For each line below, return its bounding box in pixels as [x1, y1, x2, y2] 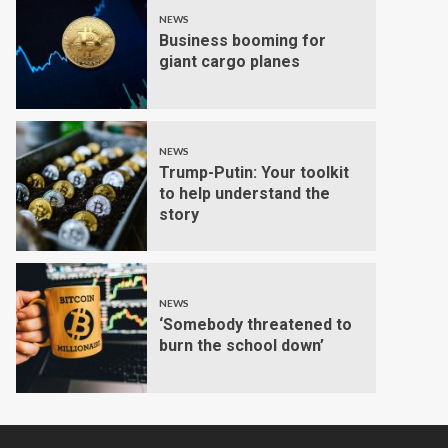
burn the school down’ [158, 336, 324, 355]
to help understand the [158, 183, 330, 203]
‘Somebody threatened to [158, 315, 352, 334]
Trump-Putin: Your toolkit [158, 162, 349, 182]
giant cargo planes [158, 52, 300, 71]
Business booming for [158, 31, 326, 50]
